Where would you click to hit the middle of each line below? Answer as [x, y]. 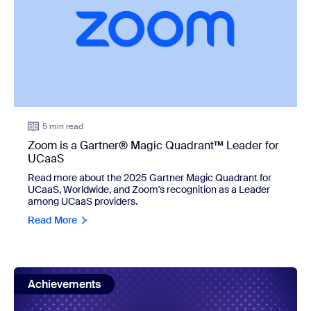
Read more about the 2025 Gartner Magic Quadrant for [150, 177]
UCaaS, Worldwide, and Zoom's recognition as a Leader [149, 189]
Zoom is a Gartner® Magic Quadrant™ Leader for [153, 145]
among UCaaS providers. [83, 201]
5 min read [63, 126]
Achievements [64, 284]
